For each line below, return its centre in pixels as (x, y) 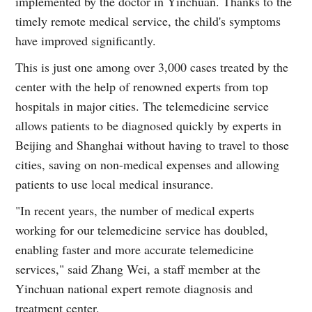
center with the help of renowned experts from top (142, 86)
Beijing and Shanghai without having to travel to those (153, 145)
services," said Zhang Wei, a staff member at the (138, 268)
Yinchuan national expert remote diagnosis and (134, 288)
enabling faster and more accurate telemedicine (135, 249)
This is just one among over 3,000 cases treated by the (152, 67)
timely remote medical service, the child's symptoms (148, 21)
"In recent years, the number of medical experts (135, 210)
